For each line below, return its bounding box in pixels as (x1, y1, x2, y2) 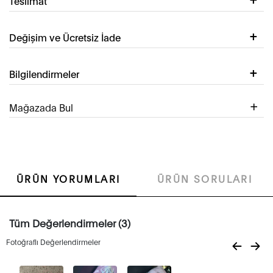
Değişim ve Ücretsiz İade (9, 30, 121, 44)
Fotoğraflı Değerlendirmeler (6, 237, 101, 247)
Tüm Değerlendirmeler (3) (9, 216, 130, 230)
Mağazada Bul (9, 101, 73, 114)
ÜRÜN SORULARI (157, 172, 253, 185)
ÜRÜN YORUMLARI (16, 172, 121, 185)
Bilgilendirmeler (9, 67, 79, 80)
